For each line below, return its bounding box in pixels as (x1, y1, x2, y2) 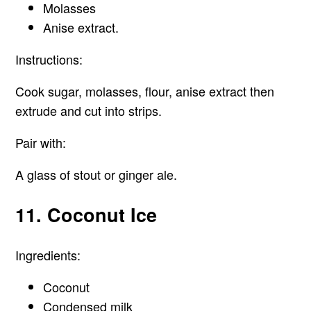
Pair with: (15, 133, 67, 152)
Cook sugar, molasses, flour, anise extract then (15, 82, 275, 101)
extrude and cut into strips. (15, 101, 162, 120)
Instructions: (15, 50, 83, 69)
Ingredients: (15, 245, 85, 264)
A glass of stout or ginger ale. (15, 165, 178, 184)
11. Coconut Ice (15, 201, 158, 228)
